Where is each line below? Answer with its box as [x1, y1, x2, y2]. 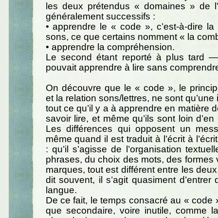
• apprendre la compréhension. [45, 41, 175, 52]
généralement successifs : [45, 11, 155, 21]
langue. [45, 184, 77, 195]
